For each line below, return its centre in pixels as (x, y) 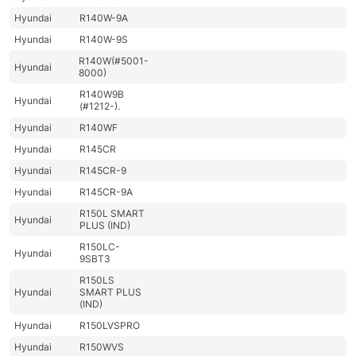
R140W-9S (104, 40)
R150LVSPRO (110, 326)
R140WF (99, 128)
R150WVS (102, 347)
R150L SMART (112, 214)
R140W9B (102, 95)
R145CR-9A (106, 192)
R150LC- (100, 247)
